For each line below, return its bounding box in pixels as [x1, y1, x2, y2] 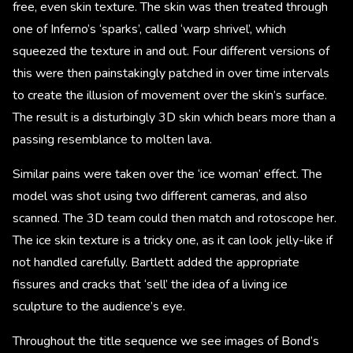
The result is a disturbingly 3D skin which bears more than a [13, 109, 336, 127]
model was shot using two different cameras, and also [13, 188, 307, 206]
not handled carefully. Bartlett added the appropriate [13, 254, 299, 272]
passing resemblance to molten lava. [13, 131, 212, 149]
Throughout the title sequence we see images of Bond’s [13, 333, 319, 351]
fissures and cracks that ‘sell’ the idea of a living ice [13, 276, 288, 294]
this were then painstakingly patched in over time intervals [13, 65, 329, 83]
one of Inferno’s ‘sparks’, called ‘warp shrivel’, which [13, 20, 286, 39]
